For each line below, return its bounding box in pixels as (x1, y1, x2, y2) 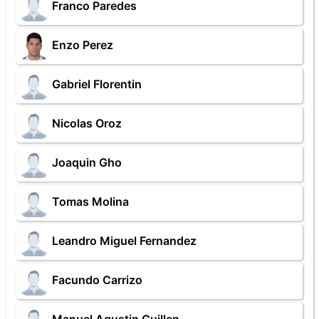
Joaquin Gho (52, 155, 122, 170)
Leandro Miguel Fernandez (52, 234, 197, 249)
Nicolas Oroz (52, 116, 122, 131)
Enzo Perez (52, 38, 113, 53)
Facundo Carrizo (52, 273, 142, 288)
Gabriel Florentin (52, 77, 142, 92)
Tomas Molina (52, 194, 129, 209)
